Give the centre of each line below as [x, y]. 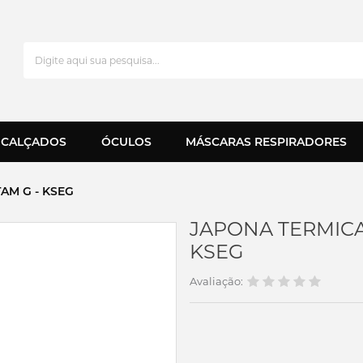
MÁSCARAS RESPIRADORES [266, 142]
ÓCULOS [126, 142]
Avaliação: [216, 281]
